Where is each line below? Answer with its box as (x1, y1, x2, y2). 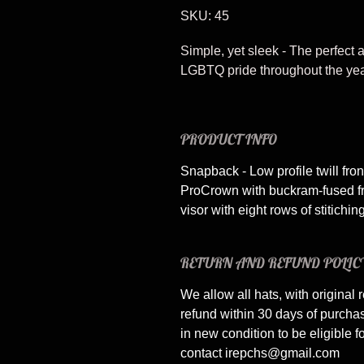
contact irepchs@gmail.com (180, 346, 340, 360)
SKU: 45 (180, 9, 229, 23)
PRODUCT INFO (180, 130, 277, 149)
